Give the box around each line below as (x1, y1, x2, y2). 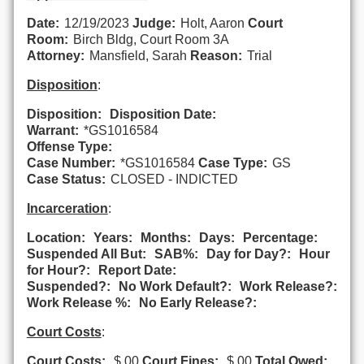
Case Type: (197, 155, 267, 170)
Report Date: (97, 262, 176, 277)
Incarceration (26, 201, 108, 215)
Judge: (132, 15, 175, 30)
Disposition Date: (109, 106, 216, 121)
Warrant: (26, 123, 79, 137)
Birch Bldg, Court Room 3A (72, 32, 229, 46)
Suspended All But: (26, 246, 146, 261)
